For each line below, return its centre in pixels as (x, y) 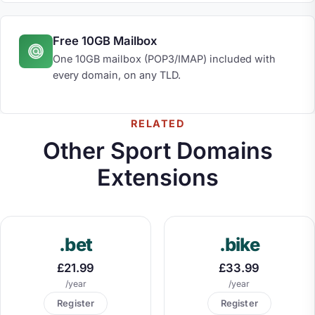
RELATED (157, 124)
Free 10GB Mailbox (104, 40)
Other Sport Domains (157, 150)
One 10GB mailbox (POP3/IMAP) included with (164, 58)
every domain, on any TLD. (116, 75)
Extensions (157, 177)
